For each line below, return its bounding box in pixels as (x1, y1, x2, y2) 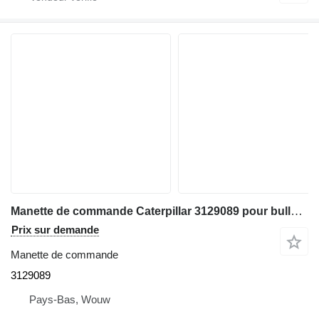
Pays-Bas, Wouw (29, 293, 110, 306)
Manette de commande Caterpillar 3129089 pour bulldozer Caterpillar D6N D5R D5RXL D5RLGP (291, 204, 303, 219)
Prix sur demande (11, 224, 99, 236)
